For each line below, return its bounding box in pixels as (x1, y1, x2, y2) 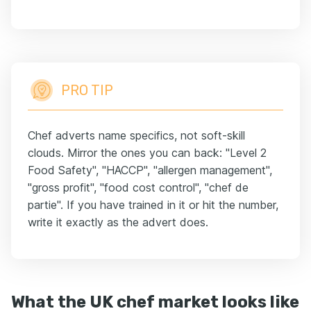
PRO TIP (61, 82, 113, 99)
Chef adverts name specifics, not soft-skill (28, 128, 245, 143)
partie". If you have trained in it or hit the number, (28, 198, 278, 212)
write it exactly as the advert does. (28, 215, 208, 230)
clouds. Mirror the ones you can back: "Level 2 (28, 146, 267, 160)
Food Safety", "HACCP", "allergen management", (28, 163, 272, 178)
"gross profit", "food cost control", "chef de (28, 180, 249, 195)
